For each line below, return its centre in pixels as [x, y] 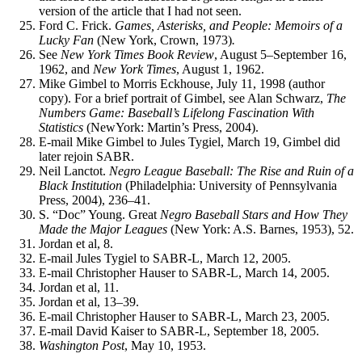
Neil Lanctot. [74, 170]
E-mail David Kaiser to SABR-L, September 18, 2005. [179, 330]
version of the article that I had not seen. [140, 11]
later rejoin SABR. [86, 156]
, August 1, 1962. [220, 69]
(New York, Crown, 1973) [164, 40]
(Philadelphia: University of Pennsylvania [231, 185]
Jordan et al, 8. [76, 243]
